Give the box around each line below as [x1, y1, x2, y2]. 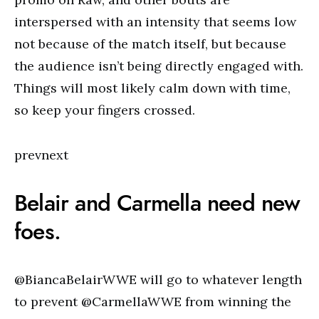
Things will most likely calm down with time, [14, 80, 291, 96]
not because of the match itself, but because [14, 36, 286, 52]
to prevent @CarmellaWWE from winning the [14, 293, 291, 310]
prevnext [14, 147, 68, 163]
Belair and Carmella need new [14, 187, 300, 219]
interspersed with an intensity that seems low [14, 14, 296, 30]
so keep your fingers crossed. [14, 102, 195, 118]
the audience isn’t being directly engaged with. [14, 58, 303, 74]
